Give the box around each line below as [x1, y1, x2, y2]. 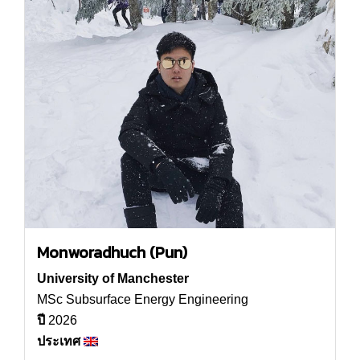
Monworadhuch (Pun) [37, 239, 187, 264]
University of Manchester [37, 271, 189, 285]
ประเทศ [37, 333, 80, 348]
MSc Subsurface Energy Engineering [37, 292, 248, 306]
